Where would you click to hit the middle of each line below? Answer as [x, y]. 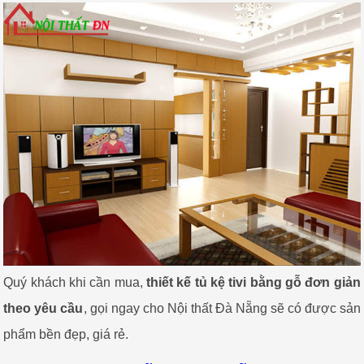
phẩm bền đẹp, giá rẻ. [66, 334]
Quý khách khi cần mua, [75, 282]
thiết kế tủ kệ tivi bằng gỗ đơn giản [253, 282]
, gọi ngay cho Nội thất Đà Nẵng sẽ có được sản [222, 308]
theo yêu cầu [43, 308]
